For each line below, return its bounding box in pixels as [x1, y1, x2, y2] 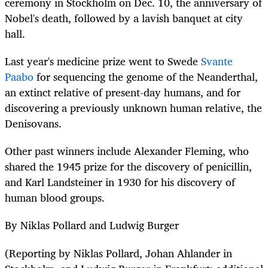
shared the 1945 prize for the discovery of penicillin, [5, 157, 252, 176]
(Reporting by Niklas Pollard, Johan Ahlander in [5, 243, 232, 262]
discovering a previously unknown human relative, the [5, 99, 262, 117]
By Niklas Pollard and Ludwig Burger [5, 216, 179, 234]
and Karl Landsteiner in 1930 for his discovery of [5, 173, 235, 191]
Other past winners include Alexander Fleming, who [5, 142, 249, 160]
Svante [201, 52, 233, 71]
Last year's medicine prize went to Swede [5, 52, 201, 71]
